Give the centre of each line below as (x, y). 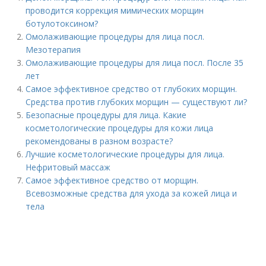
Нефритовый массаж (68, 167)
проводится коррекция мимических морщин (115, 10)
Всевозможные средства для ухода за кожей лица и (132, 193)
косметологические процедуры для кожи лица (120, 128)
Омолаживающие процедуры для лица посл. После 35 (135, 63)
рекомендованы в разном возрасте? (99, 141)
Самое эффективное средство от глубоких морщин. (132, 89)
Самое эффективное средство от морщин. (112, 180)
